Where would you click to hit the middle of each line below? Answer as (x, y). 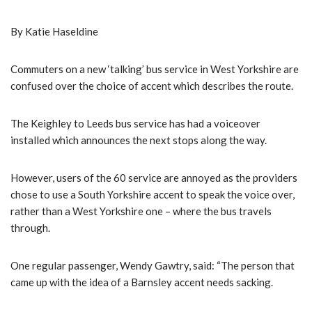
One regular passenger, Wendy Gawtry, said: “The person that (153, 265)
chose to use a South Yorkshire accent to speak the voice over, (153, 194)
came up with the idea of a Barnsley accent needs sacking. (142, 282)
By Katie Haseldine (54, 31)
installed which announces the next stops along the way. (139, 140)
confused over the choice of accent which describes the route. (152, 85)
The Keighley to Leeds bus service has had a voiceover (135, 123)
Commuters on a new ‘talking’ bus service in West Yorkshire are (155, 69)
